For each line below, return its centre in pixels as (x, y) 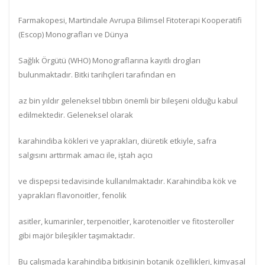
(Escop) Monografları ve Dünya (73, 34)
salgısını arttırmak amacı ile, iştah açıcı (85, 155)
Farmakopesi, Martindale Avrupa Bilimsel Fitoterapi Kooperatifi (130, 20)
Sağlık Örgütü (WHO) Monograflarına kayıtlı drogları (109, 60)
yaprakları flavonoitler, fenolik (72, 195)
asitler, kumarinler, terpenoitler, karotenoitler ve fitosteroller (126, 221)
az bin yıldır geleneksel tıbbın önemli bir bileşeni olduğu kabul (128, 101)
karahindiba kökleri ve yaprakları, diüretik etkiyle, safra (117, 141)
